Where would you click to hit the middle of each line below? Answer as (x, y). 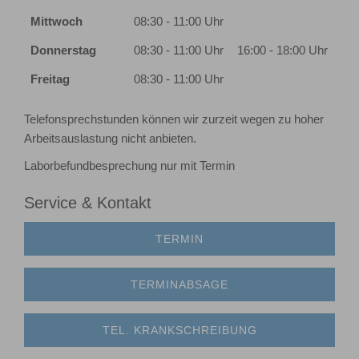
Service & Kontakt (88, 202)
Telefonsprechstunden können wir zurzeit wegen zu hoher (174, 119)
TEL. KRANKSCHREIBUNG (179, 330)
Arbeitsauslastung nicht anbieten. (110, 138)
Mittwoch (56, 21)
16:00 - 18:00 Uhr (282, 50)
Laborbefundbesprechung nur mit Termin (129, 165)
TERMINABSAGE (179, 284)
